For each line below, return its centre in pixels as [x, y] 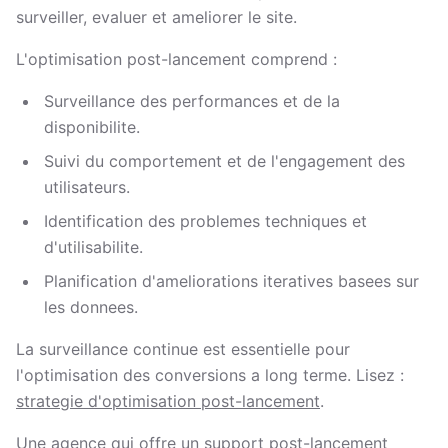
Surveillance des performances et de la [192, 101]
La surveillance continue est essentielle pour [183, 349]
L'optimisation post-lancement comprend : [176, 59]
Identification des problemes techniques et [205, 221]
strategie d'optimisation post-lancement [168, 401]
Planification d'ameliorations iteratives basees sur [231, 281]
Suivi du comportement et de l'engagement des [224, 161]
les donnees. [91, 307]
